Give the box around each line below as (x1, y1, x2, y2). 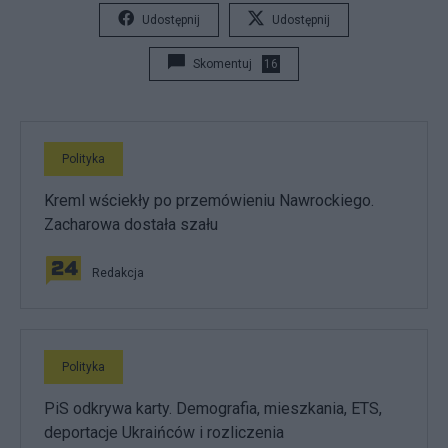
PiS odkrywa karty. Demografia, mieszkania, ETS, (44, 398, 382, 418)
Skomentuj (193, 56, 252, 71)
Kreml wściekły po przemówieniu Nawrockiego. (44, 190, 374, 210)
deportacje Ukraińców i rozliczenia (44, 422, 284, 442)
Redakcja (92, 265, 144, 280)
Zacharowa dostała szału (44, 214, 218, 234)
